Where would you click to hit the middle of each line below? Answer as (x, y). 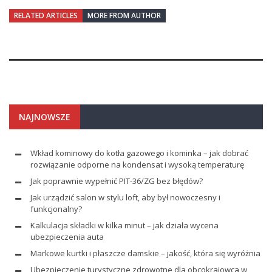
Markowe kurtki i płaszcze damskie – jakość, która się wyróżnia (145, 253)
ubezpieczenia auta (67, 236)
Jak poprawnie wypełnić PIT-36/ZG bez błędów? (117, 181)
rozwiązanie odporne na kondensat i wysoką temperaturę (137, 164)
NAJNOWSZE (45, 117)
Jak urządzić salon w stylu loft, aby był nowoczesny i (125, 197)
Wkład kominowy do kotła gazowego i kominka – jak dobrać (139, 153)
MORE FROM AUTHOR (124, 15)
